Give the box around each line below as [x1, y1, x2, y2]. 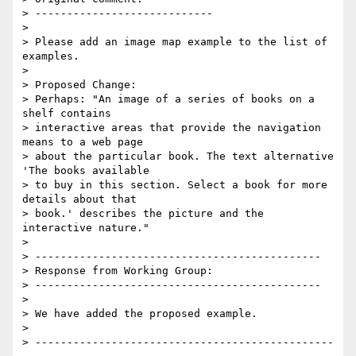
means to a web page [22, 136, 143, 149]
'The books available [22, 164, 149, 177]
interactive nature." [22, 222, 149, 234]
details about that [22, 193, 137, 206]
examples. [22, 50, 79, 63]
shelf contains [22, 107, 111, 120]
